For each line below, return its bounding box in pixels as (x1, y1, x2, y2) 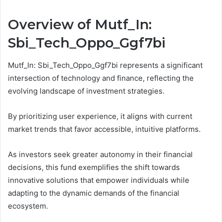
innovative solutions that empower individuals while (8, 175, 189, 185)
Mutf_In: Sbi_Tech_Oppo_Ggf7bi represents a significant (8, 60, 203, 70)
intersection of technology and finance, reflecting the (8, 73, 194, 83)
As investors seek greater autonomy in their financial (8, 149, 193, 159)
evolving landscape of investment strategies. (8, 86, 165, 96)
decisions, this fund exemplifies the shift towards (8, 162, 180, 172)
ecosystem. (8, 201, 48, 211)
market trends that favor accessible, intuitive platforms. (8, 124, 201, 134)
